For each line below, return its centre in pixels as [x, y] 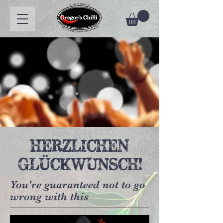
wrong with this [49, 197]
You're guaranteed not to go [78, 185]
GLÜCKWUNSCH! [80, 165]
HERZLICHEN [80, 146]
